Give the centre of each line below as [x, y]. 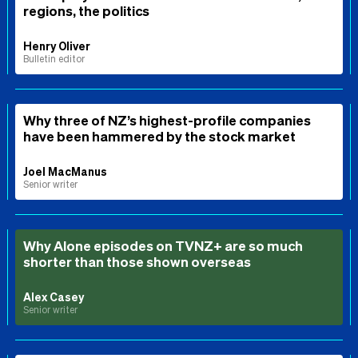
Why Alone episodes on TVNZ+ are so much [163, 245]
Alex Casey [54, 296]
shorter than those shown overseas [138, 261]
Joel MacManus [65, 171]
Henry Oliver [57, 45]
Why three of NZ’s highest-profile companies [167, 119]
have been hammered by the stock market [159, 135]
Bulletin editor [54, 58]
